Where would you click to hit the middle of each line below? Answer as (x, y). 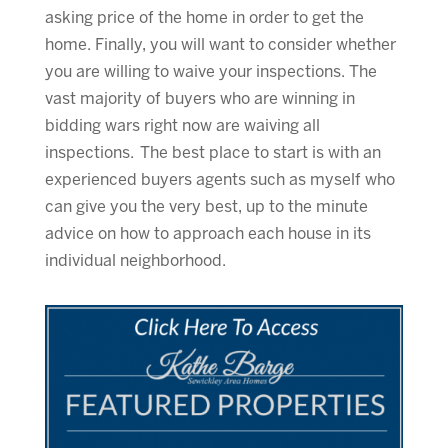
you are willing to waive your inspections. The (210, 72)
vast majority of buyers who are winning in (199, 99)
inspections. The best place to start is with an (212, 153)
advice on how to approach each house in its (207, 234)
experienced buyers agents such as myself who (219, 180)
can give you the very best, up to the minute (206, 207)
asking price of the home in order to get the (204, 18)
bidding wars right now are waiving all (182, 126)
